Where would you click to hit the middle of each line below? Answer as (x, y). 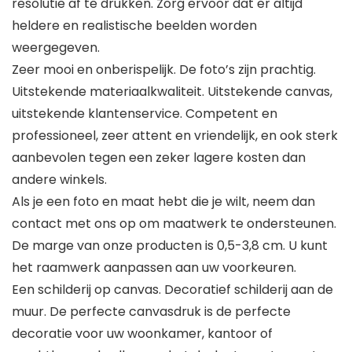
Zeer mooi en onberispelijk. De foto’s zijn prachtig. (164, 70)
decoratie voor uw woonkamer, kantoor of (142, 334)
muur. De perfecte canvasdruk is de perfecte (151, 312)
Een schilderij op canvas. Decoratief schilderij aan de (172, 290)
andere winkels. (59, 180)
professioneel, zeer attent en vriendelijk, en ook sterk (175, 136)
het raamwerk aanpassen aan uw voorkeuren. (154, 268)
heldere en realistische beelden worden (134, 26)
